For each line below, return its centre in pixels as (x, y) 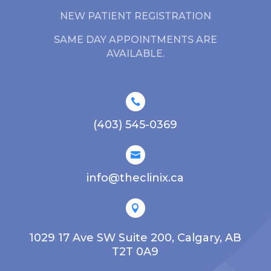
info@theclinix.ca (135, 178)
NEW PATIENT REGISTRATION (135, 16)
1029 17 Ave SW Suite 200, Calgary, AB (135, 237)
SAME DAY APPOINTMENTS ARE (135, 39)
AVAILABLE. (135, 53)
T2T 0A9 (135, 251)
